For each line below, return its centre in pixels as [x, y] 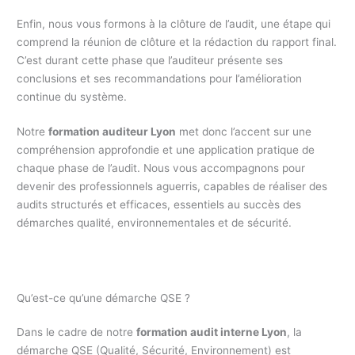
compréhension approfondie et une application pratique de [166, 150]
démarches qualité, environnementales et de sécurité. [155, 223]
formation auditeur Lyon [113, 132]
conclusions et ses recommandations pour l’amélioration [160, 78]
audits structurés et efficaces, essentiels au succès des [159, 205]
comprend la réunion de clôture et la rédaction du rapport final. [177, 42]
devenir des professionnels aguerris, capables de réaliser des [172, 187]
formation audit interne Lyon [212, 332]
